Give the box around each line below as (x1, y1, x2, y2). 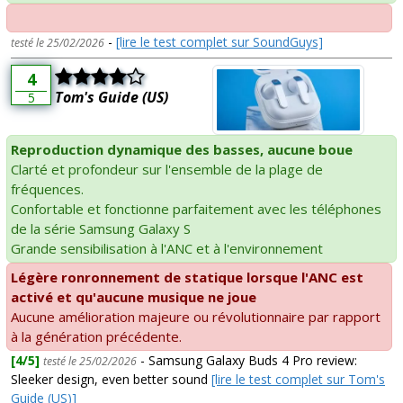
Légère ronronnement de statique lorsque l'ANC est (11, 268, 363, 287)
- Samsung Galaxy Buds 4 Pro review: (137, 352, 357, 370)
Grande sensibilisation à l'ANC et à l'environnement (11, 239, 323, 258)
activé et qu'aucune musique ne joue (11, 288, 256, 307)
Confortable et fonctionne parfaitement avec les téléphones (11, 200, 381, 219)
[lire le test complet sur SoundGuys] (116, 33, 323, 51)
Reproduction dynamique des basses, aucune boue (11, 140, 353, 159)
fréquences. (11, 180, 84, 199)
